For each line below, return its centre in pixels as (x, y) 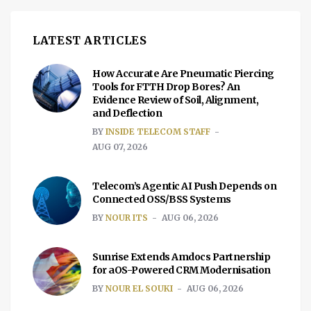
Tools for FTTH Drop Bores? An (166, 87)
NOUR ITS (127, 218)
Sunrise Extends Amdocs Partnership (181, 257)
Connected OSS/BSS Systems (162, 199)
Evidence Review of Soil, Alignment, (176, 100)
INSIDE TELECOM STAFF (158, 132)
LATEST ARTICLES (90, 40)
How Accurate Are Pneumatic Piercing (183, 74)
